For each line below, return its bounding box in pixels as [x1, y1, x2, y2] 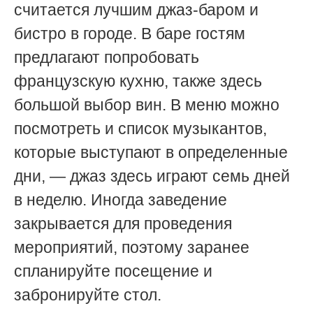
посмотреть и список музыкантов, [14, 119, 267, 138]
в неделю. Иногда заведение [14, 190, 227, 209]
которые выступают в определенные [14, 143, 288, 161]
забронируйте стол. [14, 285, 161, 304]
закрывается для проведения [14, 214, 232, 233]
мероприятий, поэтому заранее [14, 238, 249, 256]
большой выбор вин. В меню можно [14, 95, 279, 114]
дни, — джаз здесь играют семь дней [14, 166, 290, 185]
